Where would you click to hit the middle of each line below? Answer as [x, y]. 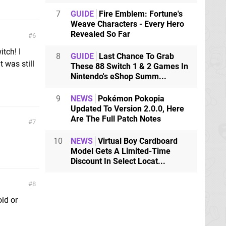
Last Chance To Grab [135, 56]
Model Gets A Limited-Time [121, 151]
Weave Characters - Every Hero [127, 24]
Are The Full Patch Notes [116, 119]
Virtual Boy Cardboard [137, 141]
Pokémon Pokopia [130, 98]
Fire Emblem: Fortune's [140, 14]
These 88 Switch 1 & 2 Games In [129, 66]
